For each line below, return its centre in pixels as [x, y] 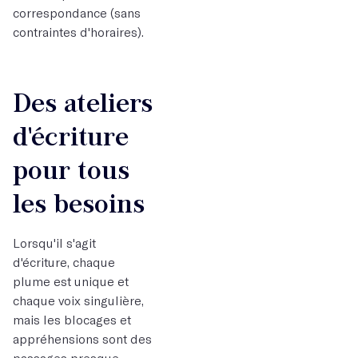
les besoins [79, 203]
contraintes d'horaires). [80, 32]
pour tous [71, 170]
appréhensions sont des [82, 338]
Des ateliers [83, 103]
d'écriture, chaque [64, 262]
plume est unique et [71, 281]
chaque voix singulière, [78, 300]
